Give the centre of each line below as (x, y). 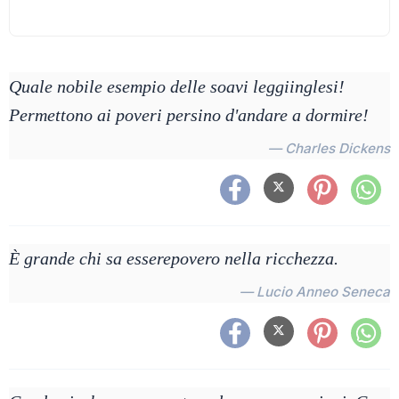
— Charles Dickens (329, 148)
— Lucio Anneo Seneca (315, 292)
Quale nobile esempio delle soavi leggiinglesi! (177, 86)
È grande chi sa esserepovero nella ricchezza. (174, 258)
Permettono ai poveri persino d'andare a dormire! (189, 115)
